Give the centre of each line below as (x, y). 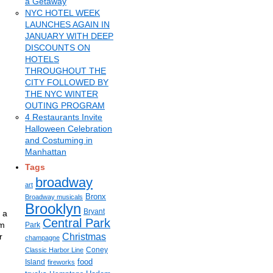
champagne (42, 238)
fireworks (61, 262)
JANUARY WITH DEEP (69, 36)
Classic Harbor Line (54, 250)
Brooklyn (53, 209)
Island (35, 262)
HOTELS (42, 59)
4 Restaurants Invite (64, 117)
